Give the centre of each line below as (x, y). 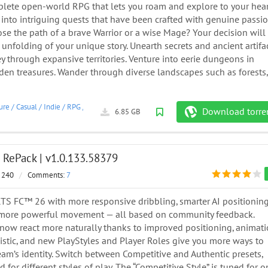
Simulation (105, 107)
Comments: (47, 176)
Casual (27, 107)
